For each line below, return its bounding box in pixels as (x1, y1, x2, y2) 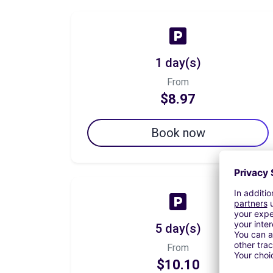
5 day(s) (155, 221, 201, 236)
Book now (151, 126, 205, 140)
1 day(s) (155, 55, 201, 70)
